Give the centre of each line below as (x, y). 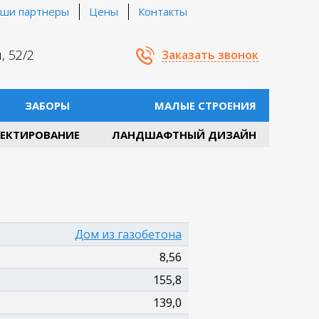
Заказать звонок (210, 54)
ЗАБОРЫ (47, 105)
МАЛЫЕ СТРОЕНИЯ (205, 105)
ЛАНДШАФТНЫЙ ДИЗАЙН (184, 135)
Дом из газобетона (128, 234)
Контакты (163, 11)
